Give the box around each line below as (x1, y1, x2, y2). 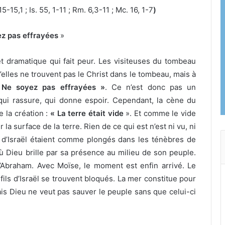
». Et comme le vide (126, 108, 196, 119)
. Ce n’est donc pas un (104, 82, 196, 92)
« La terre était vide (50, 108, 126, 119)
